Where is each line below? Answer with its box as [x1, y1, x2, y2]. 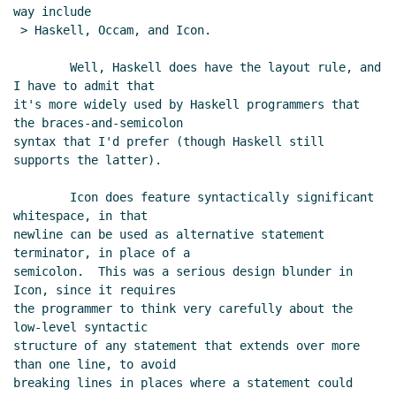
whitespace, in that [13, 209, 148, 224]
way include [13, 4, 91, 19]
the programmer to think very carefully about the [13, 301, 353, 316]
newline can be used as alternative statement [13, 227, 324, 242]
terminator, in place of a [13, 246, 190, 261]
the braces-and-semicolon [13, 116, 183, 131]
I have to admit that [13, 79, 155, 94]
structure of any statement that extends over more [13, 339, 360, 354]
